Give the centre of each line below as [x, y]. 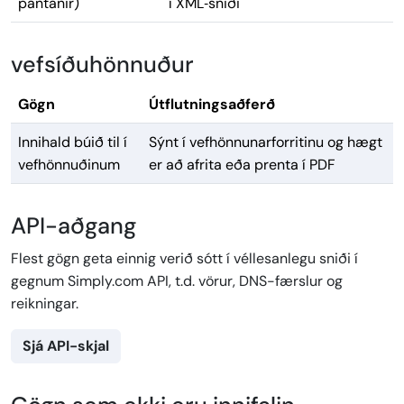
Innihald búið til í [73, 142]
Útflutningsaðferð [212, 105]
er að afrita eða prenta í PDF [242, 165]
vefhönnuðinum [69, 165]
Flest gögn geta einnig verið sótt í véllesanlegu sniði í [184, 259]
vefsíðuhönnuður [102, 65]
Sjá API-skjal [66, 346]
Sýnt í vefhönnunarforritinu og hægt [266, 142]
